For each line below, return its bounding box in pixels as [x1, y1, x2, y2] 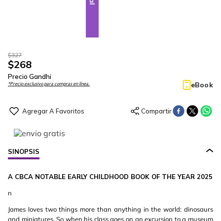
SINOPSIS [8, 147, 39, 155]
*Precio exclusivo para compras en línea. [8, 81, 90, 86]
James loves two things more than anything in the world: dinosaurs [8, 205, 213, 213]
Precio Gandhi [8, 73, 51, 80]
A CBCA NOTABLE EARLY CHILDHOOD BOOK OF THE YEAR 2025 [8, 173, 213, 181]
